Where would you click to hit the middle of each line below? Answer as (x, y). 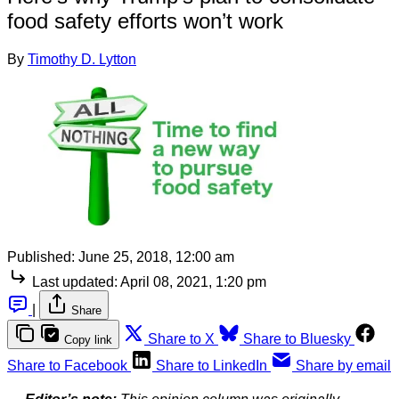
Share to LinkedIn (212, 365)
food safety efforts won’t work (145, 20)
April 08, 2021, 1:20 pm (193, 281)
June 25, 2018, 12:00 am (156, 256)
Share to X (181, 338)
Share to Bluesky (297, 338)
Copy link (88, 339)
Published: (41, 256)
